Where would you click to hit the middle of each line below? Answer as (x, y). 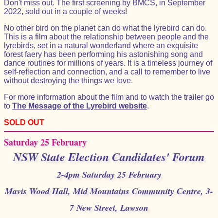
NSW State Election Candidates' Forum (109, 157)
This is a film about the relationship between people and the (106, 37)
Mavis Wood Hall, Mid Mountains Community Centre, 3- (109, 191)
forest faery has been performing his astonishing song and (103, 54)
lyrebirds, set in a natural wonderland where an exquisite (101, 45)
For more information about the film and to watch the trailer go (109, 97)
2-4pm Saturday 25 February (109, 174)
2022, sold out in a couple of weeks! (65, 11)
